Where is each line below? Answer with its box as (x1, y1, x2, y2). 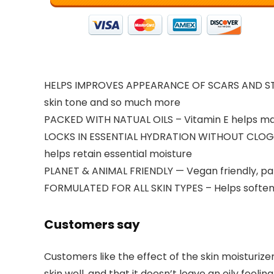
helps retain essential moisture (44, 147, 192, 161)
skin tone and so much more (44, 95, 180, 109)
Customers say (44, 216, 140, 233)
